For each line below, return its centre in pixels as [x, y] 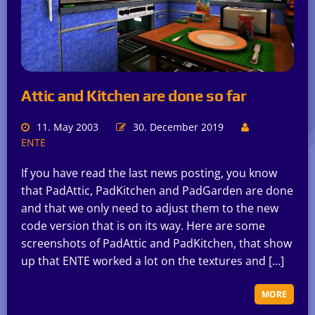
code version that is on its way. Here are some [143, 226]
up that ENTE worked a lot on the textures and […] [153, 261]
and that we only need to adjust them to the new [150, 208]
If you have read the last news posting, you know [149, 173]
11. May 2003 [67, 127]
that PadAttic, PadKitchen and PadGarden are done [157, 191]
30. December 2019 [178, 127]
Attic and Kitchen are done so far [134, 96]
